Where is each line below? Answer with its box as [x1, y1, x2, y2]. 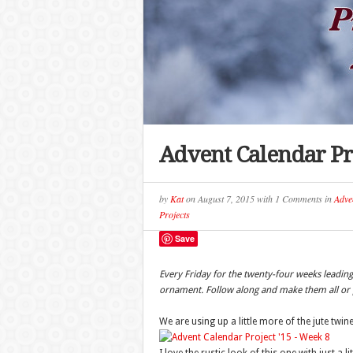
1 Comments [274, 192, 322, 205]
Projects [158, 208, 190, 221]
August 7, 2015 [197, 192, 257, 205]
